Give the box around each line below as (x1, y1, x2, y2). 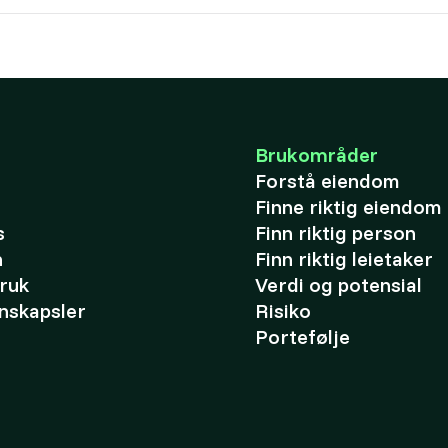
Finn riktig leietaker (254, 246, 433, 271)
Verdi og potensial (254, 272, 422, 297)
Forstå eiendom (254, 168, 400, 193)
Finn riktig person (254, 220, 416, 245)
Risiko (254, 298, 311, 323)
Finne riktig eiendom (254, 194, 442, 219)
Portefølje (254, 324, 350, 349)
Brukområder (254, 142, 378, 167)
